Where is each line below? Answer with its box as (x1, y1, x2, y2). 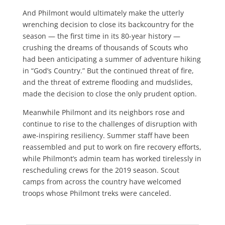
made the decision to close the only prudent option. (22, 88, 197, 98)
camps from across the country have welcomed (22, 176, 181, 186)
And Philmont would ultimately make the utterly (22, 8, 184, 18)
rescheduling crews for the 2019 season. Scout (22, 165, 179, 175)
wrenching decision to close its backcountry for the (22, 19, 194, 29)
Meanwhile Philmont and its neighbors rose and (22, 107, 185, 117)
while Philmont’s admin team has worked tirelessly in (22, 153, 201, 163)
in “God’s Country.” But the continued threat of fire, (22, 65, 194, 75)
